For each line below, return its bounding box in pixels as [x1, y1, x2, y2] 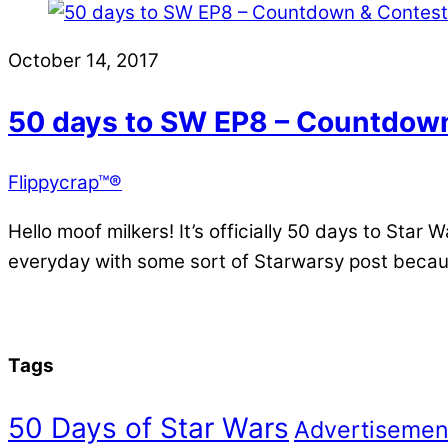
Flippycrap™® [8, 171, 122, 195]
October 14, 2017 [8, 49, 159, 73]
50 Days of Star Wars [8, 410, 289, 445]
